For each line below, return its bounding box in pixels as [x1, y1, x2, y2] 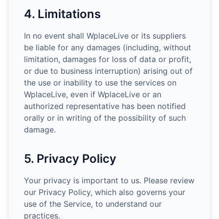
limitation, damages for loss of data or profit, [24, 54, 191, 64]
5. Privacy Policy [24, 152, 116, 166]
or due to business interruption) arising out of [24, 66, 193, 76]
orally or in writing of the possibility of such [24, 113, 186, 123]
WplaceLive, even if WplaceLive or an [24, 89, 161, 99]
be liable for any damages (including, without [24, 43, 191, 52]
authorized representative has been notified [24, 101, 186, 111]
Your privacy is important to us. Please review [24, 175, 195, 185]
